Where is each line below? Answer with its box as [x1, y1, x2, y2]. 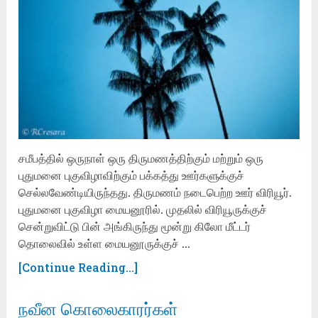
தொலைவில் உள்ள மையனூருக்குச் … [18, 236, 191, 251]
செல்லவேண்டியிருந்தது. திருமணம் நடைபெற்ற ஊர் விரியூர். [18, 185, 292, 200]
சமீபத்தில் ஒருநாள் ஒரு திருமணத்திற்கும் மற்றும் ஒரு [18, 150, 264, 166]
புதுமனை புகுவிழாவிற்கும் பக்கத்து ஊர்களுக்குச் [18, 168, 245, 183]
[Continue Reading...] [18, 260, 138, 275]
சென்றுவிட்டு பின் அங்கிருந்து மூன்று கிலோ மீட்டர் [18, 219, 251, 234]
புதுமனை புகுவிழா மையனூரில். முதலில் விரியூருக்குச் [18, 202, 268, 217]
